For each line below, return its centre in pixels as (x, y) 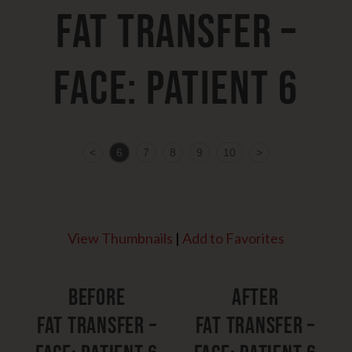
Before (97, 298)
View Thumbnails (120, 238)
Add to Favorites (233, 238)
